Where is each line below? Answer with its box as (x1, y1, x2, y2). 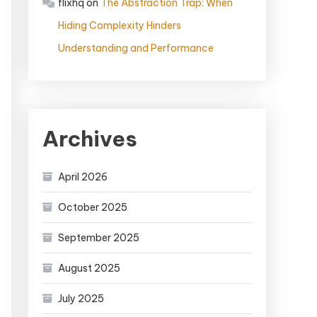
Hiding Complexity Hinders (58, 19, 181, 33)
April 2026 (58, 171, 108, 184)
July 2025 (58, 292, 104, 306)
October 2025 (58, 201, 127, 214)
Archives (42, 125, 137, 153)
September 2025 (58, 231, 139, 245)
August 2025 (58, 262, 120, 275)
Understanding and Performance (58, 42, 214, 55)
